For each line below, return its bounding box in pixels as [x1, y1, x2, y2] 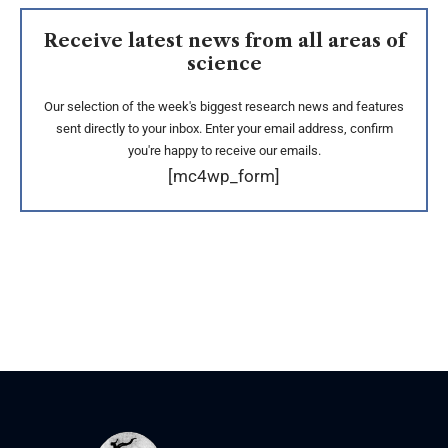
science [186, 53, 262, 75]
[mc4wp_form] [168, 166, 280, 186]
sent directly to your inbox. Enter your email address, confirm [55, 121, 393, 136]
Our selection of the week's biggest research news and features [44, 99, 404, 114]
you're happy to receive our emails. [127, 143, 321, 158]
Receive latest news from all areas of [43, 30, 405, 52]
